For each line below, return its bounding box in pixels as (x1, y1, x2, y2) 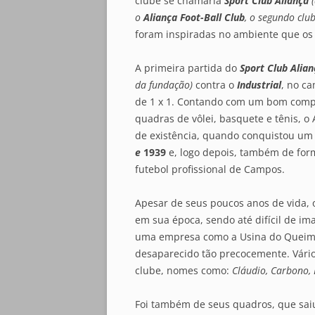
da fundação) (135, 78, 193, 91)
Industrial (237, 78, 281, 91)
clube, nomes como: (135, 264, 232, 277)
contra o (193, 78, 237, 91)
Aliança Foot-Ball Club (143, 11, 245, 24)
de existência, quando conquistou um (135, 129, 313, 142)
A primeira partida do (135, 61, 240, 75)
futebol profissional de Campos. (135, 162, 285, 176)
